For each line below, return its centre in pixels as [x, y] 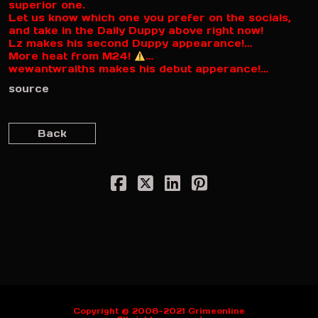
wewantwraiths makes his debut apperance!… [138, 69]
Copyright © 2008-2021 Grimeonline [159, 311]
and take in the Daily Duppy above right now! [136, 31]
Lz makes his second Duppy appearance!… [130, 44]
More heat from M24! [71, 56]
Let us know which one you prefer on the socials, [150, 18]
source [29, 88]
